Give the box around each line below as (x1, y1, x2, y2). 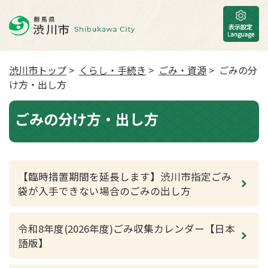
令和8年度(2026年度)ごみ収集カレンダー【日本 (18, 221, 235, 236)
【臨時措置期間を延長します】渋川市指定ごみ (18, 169, 232, 184)
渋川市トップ (9, 63, 66, 77)
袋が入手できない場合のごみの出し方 (18, 184, 191, 198)
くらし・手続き (79, 63, 146, 77)
